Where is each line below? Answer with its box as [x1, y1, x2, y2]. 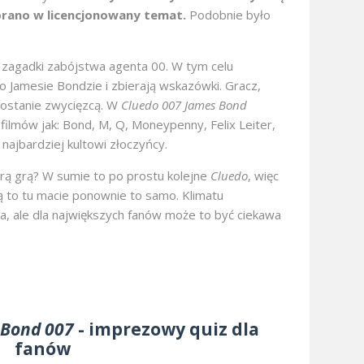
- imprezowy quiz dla [74, 318, 260, 341]
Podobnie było [186, 6, 271, 24]
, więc [248, 167, 279, 184]
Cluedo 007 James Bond [121, 97, 247, 114]
